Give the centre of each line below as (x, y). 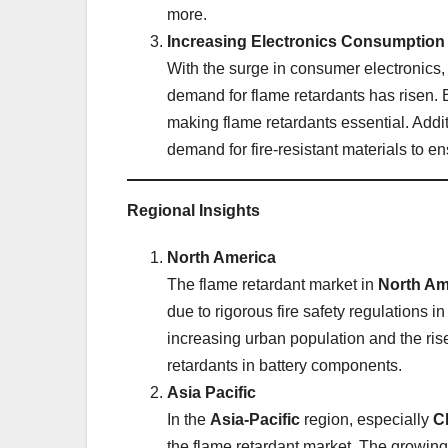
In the (188, 419)
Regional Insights (193, 210)
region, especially (366, 419)
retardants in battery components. (284, 365)
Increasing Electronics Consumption (306, 41)
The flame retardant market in (272, 284)
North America (221, 257)
